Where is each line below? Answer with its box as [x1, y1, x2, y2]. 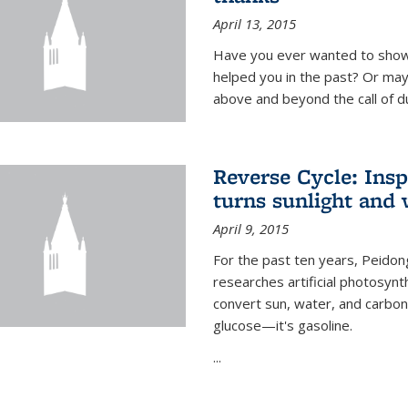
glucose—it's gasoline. [212, 316, 352, 335]
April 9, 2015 [212, 219, 289, 239]
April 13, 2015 [212, 15, 296, 33]
